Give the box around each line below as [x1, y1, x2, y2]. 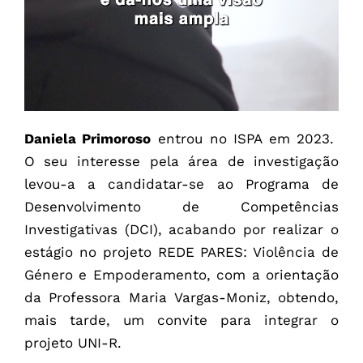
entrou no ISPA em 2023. [151, 130, 340, 147]
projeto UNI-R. [23, 335, 122, 352]
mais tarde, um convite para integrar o [23, 312, 340, 329]
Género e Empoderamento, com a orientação [23, 267, 340, 284]
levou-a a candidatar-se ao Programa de [23, 176, 340, 193]
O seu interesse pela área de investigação [23, 153, 340, 170]
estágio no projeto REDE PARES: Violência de [23, 244, 340, 261]
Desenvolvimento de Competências [23, 199, 340, 216]
